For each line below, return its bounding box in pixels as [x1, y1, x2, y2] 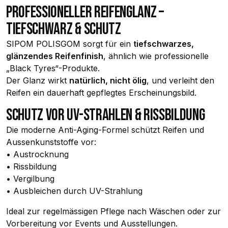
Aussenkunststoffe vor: [6, 137, 96, 147]
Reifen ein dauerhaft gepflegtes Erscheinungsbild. [6, 88, 196, 98]
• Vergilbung [6, 174, 54, 184]
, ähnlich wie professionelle [103, 51, 209, 61]
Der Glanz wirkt [6, 75, 69, 85]
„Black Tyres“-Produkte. [6, 63, 100, 73]
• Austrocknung [6, 149, 69, 159]
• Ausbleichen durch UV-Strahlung [6, 186, 142, 196]
